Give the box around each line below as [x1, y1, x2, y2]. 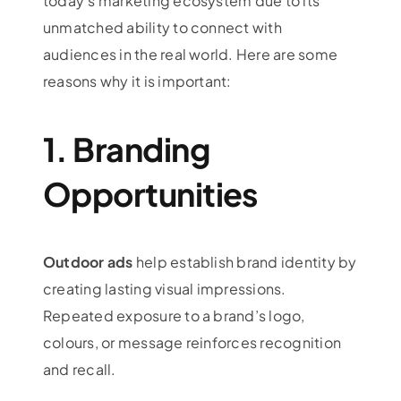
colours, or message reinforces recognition [42, 332, 342, 352]
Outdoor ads [42, 252, 133, 271]
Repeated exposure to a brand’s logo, [42, 305, 305, 325]
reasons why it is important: [42, 71, 232, 90]
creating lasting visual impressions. [42, 278, 286, 298]
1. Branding [42, 128, 210, 169]
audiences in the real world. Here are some [42, 44, 338, 64]
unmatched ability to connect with [42, 17, 282, 37]
